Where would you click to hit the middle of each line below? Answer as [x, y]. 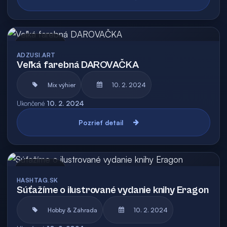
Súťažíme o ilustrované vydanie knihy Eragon [113, 190]
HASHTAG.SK [37, 180]
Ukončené [31, 103]
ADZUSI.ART [36, 55]
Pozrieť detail [101, 122]
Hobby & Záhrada [72, 210]
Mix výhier [62, 85]
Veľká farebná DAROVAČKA [78, 65]
